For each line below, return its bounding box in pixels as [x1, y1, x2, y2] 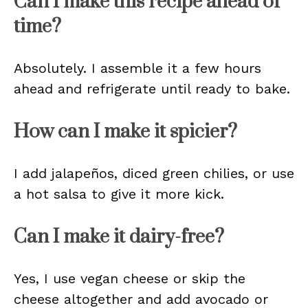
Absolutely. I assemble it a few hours [14, 60, 261, 76]
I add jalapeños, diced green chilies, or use [14, 165, 294, 181]
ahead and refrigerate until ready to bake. [14, 80, 290, 97]
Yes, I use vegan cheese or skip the [14, 270, 245, 287]
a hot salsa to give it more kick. [14, 186, 224, 202]
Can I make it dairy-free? [14, 225, 224, 249]
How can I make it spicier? [14, 120, 237, 144]
